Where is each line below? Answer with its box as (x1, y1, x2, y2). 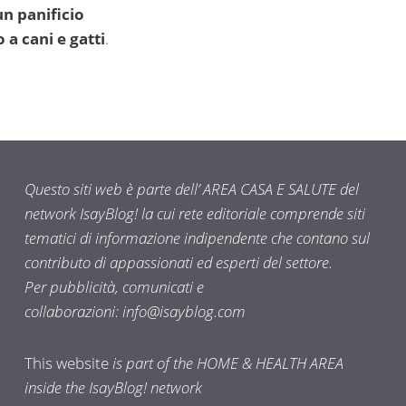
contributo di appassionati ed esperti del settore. (24, 252, 333, 274)
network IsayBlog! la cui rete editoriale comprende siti (24, 203, 365, 225)
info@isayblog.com (121, 301, 246, 323)
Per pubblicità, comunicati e (24, 276, 204, 298)
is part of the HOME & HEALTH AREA (108, 353, 343, 374)
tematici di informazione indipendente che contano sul (24, 227, 370, 249)
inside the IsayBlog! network (24, 377, 202, 399)
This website (24, 353, 109, 374)
